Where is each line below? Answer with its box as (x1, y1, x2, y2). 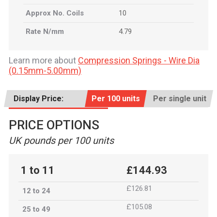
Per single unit (153, 94, 206, 103)
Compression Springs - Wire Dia (78, 55, 200, 65)
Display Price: (14, 94, 63, 103)
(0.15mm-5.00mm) (9, 65, 81, 76)
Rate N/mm (26, 27, 64, 36)
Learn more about (9, 55, 78, 65)
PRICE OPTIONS (9, 118, 99, 132)
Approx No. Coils (26, 9, 84, 17)
